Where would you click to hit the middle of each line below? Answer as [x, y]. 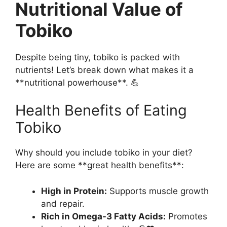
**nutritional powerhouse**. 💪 [77, 82]
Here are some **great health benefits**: [100, 165]
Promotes [186, 216]
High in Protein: [74, 191]
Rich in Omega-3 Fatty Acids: [103, 216]
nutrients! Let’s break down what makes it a [104, 70]
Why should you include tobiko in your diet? [104, 153]
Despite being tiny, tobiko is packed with [98, 57]
